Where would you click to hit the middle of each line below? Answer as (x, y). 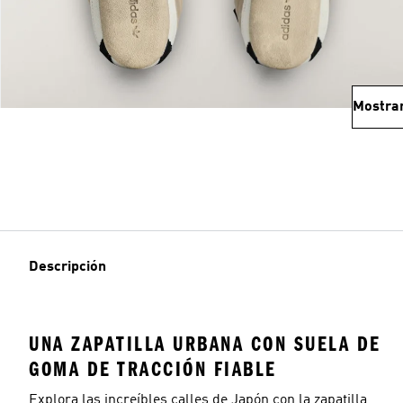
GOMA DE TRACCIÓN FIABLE (153, 369)
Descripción (67, 267)
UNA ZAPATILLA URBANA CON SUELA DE (205, 344)
